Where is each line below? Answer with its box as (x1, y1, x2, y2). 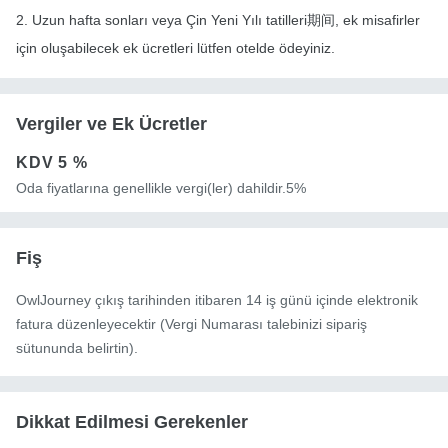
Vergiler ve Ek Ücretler (16, 114, 207, 135)
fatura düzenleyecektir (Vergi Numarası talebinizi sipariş (16, 316, 367, 333)
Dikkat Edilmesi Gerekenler (16, 412, 248, 433)
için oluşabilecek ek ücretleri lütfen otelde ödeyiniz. (16, 40, 335, 57)
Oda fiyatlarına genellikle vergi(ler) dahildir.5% (16, 180, 306, 197)
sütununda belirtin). (16, 340, 138, 357)
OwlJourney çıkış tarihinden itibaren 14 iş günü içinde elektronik (16, 292, 418, 309)
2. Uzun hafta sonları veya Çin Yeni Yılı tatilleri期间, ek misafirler (16, 12, 420, 29)
